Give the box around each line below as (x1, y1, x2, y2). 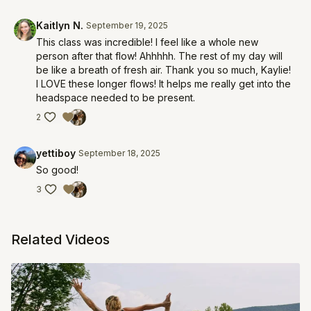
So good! (36, 164, 78, 176)
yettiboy (36, 147, 76, 159)
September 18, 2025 (78, 148, 160, 158)
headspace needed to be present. (36, 92, 198, 103)
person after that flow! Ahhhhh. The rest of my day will (36, 50, 283, 62)
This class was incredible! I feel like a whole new (36, 36, 258, 48)
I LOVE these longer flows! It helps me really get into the (36, 78, 291, 90)
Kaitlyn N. (36, 19, 83, 31)
